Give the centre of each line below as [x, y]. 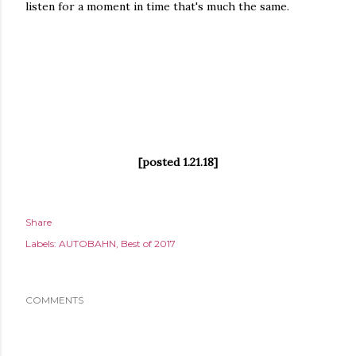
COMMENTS [54, 300]
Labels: [41, 244]
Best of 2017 [148, 244]
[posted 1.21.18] [178, 162]
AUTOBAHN [87, 244]
